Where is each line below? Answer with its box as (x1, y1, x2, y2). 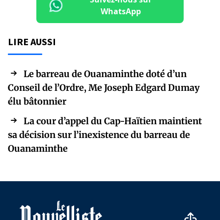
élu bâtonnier (8, 96, 66, 108)
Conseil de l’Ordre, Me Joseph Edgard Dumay (8, 82, 200, 94)
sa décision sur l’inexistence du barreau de (8, 129, 190, 141)
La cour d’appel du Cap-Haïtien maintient (24, 115, 202, 127)
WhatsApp (101, 6, 141, 17)
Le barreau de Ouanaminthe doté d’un (24, 68, 187, 80)
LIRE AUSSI (8, 35, 56, 48)
